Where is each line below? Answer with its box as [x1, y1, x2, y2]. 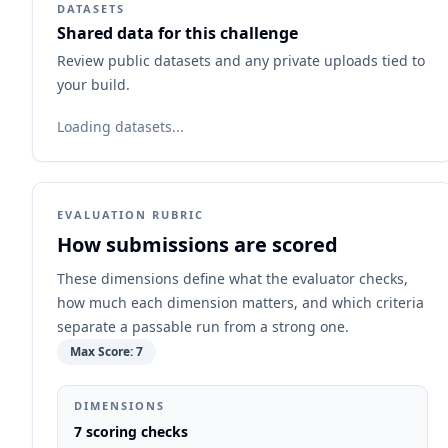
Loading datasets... [57, 117, 184, 136]
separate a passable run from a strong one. [57, 317, 349, 336]
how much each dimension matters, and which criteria [57, 293, 424, 312]
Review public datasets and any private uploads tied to [57, 51, 425, 70]
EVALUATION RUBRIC [57, 207, 204, 222]
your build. [57, 75, 130, 94]
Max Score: [70, 343, 136, 360]
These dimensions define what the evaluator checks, [57, 269, 408, 288]
